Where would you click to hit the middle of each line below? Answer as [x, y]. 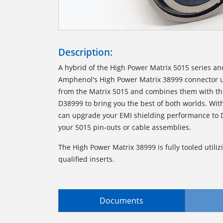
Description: [85, 52]
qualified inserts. [87, 159]
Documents [122, 200]
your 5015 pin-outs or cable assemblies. [125, 127]
